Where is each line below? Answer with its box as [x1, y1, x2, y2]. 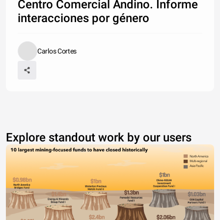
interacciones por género [18, 11, 149, 25]
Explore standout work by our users [6, 130, 192, 144]
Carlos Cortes [37, 47, 77, 55]
